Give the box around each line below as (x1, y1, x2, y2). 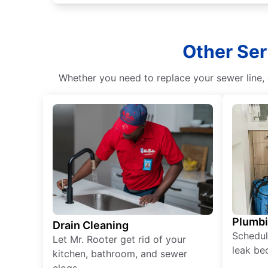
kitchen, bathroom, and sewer (53, 248, 187, 260)
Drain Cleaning (53, 219, 129, 232)
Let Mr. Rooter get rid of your (53, 233, 186, 246)
